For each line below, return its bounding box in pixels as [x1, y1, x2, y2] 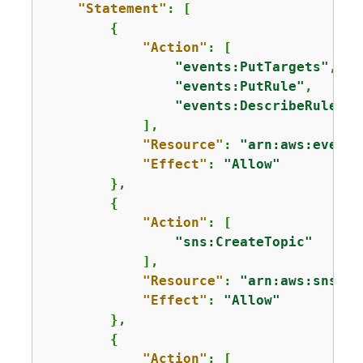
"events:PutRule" [174, 78, 305, 94]
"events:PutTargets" [174, 58, 329, 75]
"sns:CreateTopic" [174, 233, 313, 250]
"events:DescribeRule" [174, 97, 345, 113]
